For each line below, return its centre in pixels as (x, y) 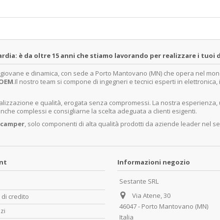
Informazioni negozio (154, 162)
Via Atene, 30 (151, 195)
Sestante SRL (139, 181)
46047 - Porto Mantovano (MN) (164, 206)
